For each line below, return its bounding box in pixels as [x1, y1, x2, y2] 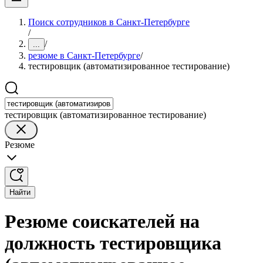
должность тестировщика [5, 232, 221, 254]
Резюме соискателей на [5, 211, 200, 232]
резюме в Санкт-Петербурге [28, 50, 140, 60]
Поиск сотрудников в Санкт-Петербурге [28, 17, 190, 27]
